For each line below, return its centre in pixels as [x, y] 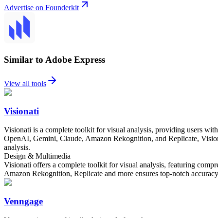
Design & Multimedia [37, 156]
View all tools [25, 83]
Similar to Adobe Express [54, 60]
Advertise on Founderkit [41, 8]
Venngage [23, 201]
